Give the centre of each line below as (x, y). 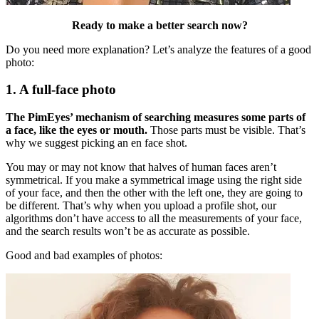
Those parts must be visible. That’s (226, 130)
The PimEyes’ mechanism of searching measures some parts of (156, 117)
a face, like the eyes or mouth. (77, 130)
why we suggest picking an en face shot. (96, 143)
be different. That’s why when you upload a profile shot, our (141, 206)
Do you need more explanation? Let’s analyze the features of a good (158, 49)
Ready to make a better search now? (159, 25)
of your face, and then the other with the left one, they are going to (154, 193)
